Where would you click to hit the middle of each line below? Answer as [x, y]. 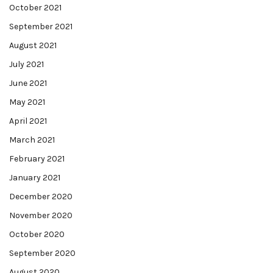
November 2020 [41, 215]
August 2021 [33, 45]
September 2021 [41, 27]
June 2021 [28, 83]
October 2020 [37, 234]
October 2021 [35, 8]
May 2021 [27, 102]
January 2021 [35, 178]
